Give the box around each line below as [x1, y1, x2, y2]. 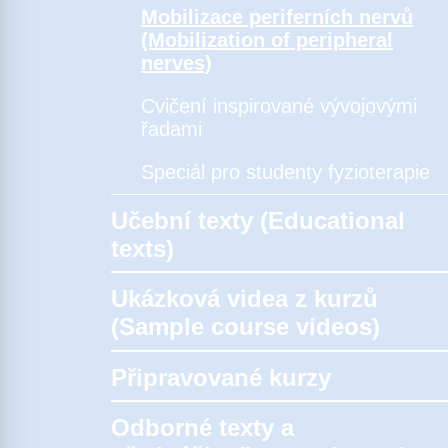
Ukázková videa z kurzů [111, 285, 378, 313]
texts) [111, 234, 174, 262]
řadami [141, 117, 202, 140]
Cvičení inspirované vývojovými [141, 94, 417, 117]
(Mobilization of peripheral [141, 28, 393, 51]
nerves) [141, 51, 212, 74]
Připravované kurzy [111, 363, 331, 391]
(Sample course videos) [111, 313, 380, 341]
